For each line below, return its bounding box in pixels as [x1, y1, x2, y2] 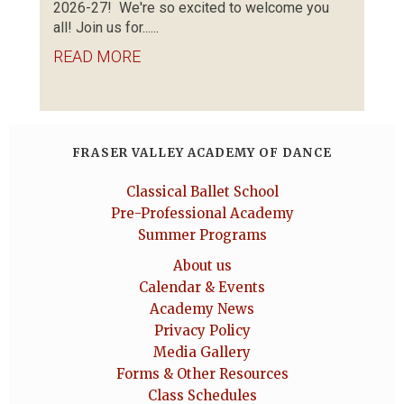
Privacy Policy [153, 322, 251, 339]
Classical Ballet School [125, 183, 279, 200]
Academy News [150, 300, 254, 317]
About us [172, 257, 232, 274]
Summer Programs [137, 226, 267, 243]
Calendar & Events [139, 279, 265, 296]
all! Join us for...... [53, 19, 159, 36]
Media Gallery [153, 344, 251, 361]
